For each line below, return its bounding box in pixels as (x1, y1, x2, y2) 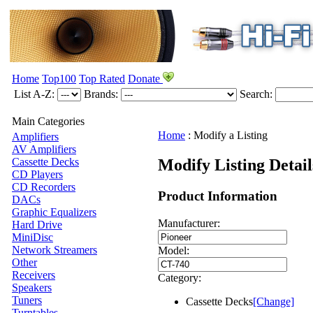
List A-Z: (14, 88, 57, 100)
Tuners (12, 294, 42, 306)
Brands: (84, 88, 121, 100)
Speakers (12, 282, 52, 293)
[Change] (253, 295, 294, 307)
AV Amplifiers (12, 143, 76, 155)
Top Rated (79, 73, 125, 85)
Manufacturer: (158, 217, 220, 229)
